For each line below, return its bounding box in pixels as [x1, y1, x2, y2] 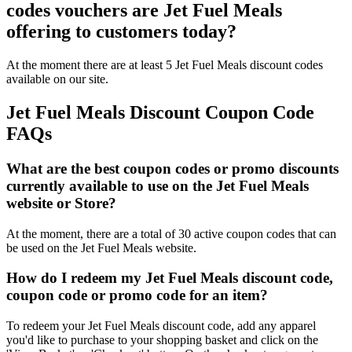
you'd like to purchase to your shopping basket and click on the [6, 333, 318, 347]
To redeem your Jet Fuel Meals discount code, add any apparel [6, 319, 316, 333]
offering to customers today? [6, 21, 236, 42]
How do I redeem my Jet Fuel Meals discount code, [6, 269, 333, 287]
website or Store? [6, 195, 116, 212]
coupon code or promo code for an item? [6, 287, 268, 304]
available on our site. [6, 72, 108, 86]
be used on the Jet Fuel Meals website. [6, 240, 196, 255]
